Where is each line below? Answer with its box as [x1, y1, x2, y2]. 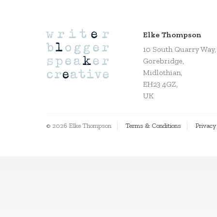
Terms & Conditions [125, 122, 182, 130]
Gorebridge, [143, 56, 185, 65]
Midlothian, [143, 68, 183, 77]
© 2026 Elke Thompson [46, 122, 112, 130]
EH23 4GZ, [143, 79, 178, 89]
